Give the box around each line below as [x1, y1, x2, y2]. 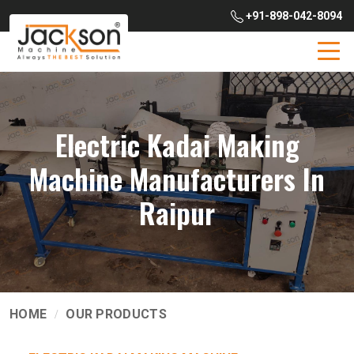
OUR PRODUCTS [66, 307, 167, 322]
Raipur [139, 191, 215, 233]
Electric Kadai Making [55, 123, 299, 165]
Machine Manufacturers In [29, 157, 325, 199]
